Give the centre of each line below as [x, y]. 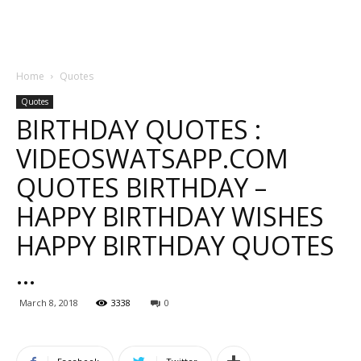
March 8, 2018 [49, 303]
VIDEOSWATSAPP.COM [152, 158]
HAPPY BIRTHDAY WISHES [170, 216]
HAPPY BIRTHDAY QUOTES [175, 245]
